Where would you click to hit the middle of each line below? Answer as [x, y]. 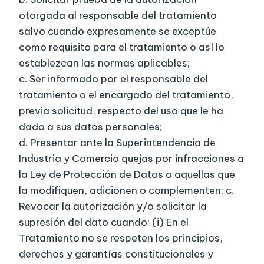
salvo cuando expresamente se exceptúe [118, 32]
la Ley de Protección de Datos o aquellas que [127, 175]
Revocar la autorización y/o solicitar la [113, 207]
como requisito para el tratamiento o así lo [122, 47]
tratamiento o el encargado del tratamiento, [126, 95]
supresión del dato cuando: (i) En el [104, 222]
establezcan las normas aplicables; [104, 63]
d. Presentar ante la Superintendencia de [117, 143]
